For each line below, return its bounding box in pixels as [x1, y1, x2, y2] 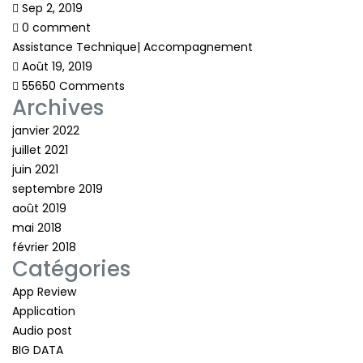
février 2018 [12, 238, 76, 255]
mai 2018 [12, 219, 62, 236]
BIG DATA [12, 341, 63, 358]
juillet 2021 [12, 141, 68, 158]
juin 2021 [12, 160, 58, 177]
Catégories [12, 254, 130, 284]
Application [12, 302, 75, 319]
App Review [12, 283, 76, 300]
